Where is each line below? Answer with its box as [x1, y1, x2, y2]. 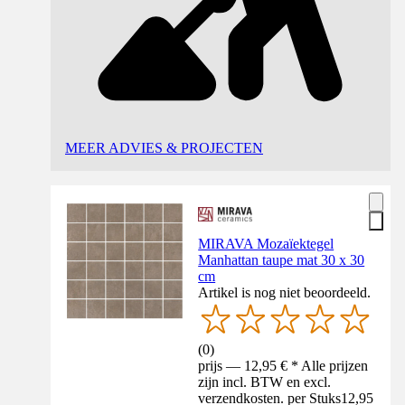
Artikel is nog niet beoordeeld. [198, 285, 372, 301]
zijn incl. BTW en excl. [198, 374, 332, 390]
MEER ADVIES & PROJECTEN [65, 140, 263, 156]
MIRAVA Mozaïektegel [198, 236, 334, 252]
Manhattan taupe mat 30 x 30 [198, 252, 365, 268]
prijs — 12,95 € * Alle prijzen [198, 358, 369, 373]
